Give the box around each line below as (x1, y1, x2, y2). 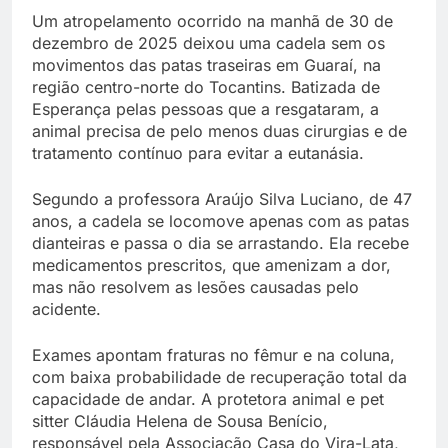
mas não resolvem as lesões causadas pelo (32, 276, 359, 297)
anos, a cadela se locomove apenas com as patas (32, 210, 409, 231)
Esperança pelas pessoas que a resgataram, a (32, 98, 379, 119)
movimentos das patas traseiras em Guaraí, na (32, 54, 381, 75)
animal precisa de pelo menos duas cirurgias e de (32, 120, 407, 141)
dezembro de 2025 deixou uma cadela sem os (32, 32, 385, 53)
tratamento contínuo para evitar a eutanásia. (32, 142, 364, 163)
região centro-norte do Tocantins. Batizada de (32, 76, 380, 97)
